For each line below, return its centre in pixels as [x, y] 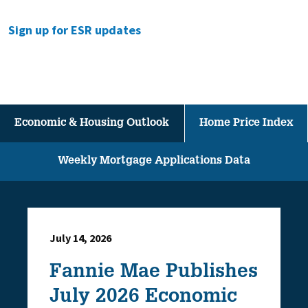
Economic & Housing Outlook [92, 124]
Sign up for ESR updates [74, 30]
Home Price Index [246, 124]
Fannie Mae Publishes [154, 273]
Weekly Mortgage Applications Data [154, 162]
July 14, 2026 [80, 238]
